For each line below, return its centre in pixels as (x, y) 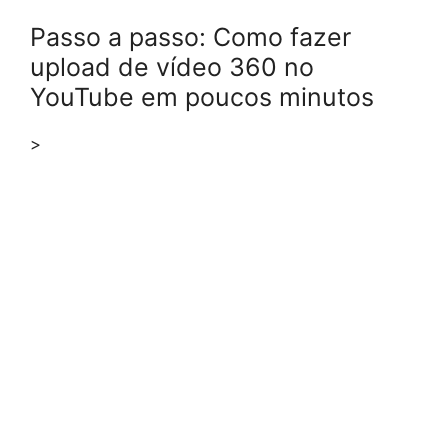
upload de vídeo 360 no (172, 67)
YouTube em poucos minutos (202, 97)
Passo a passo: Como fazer (190, 37)
